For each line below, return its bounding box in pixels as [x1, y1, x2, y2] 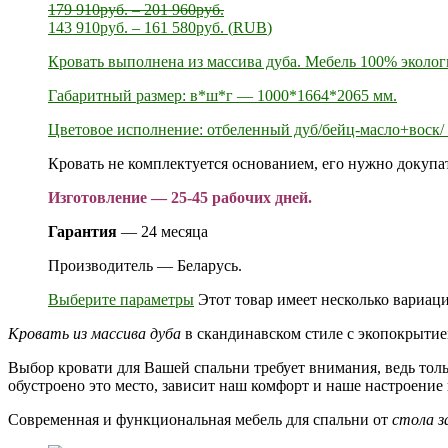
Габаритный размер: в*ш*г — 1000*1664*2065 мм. [48, 86, 397, 104]
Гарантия [48, 222, 117, 240]
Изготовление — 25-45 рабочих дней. [48, 188, 312, 206]
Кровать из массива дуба [8, 324, 181, 342]
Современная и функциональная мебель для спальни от [8, 410, 392, 428]
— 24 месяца [117, 222, 208, 240]
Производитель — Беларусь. [48, 256, 242, 274]
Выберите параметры [48, 290, 194, 308]
